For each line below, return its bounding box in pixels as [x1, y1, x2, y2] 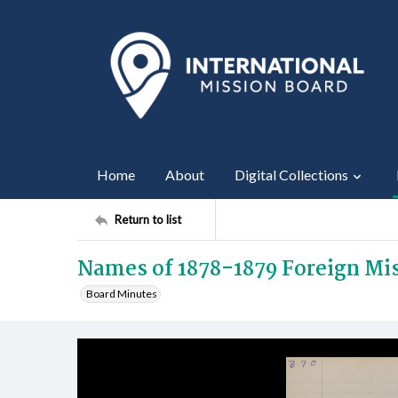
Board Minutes [86, 287, 157, 300]
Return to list [115, 211, 181, 227]
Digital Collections [235, 166, 348, 183]
